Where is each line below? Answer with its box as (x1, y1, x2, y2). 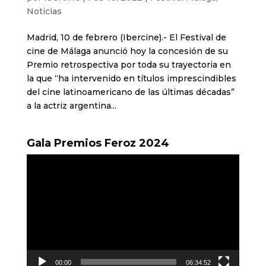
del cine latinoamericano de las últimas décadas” (26, 86, 235, 97)
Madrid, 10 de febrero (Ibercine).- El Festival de (26, 31, 226, 43)
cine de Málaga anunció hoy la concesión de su (26, 45, 228, 56)
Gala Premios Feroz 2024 (26, 136, 169, 150)
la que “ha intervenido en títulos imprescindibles (26, 72, 236, 84)
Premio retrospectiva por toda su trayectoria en (26, 59, 231, 70)
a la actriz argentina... (26, 100, 116, 111)
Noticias (26, 5, 62, 17)
